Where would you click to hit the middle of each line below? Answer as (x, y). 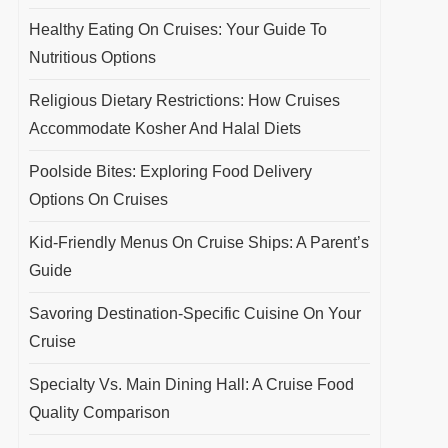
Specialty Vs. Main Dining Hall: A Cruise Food (191, 384)
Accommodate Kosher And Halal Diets (164, 128)
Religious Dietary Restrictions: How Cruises (184, 100)
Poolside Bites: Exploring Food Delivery (170, 171)
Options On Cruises (98, 199)
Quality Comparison (99, 412)
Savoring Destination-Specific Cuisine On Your (194, 313)
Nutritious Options (92, 57)
